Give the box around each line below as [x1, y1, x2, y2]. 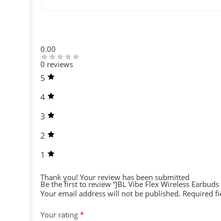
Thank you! [40, 173, 78, 183]
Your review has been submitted [80, 173, 189, 183]
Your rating [40, 210, 80, 220]
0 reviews [40, 60, 73, 70]
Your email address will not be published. [40, 189, 181, 199]
